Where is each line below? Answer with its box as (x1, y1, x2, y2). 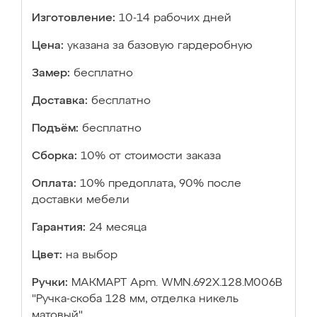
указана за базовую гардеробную (67, 40, 253, 52)
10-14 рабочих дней (119, 13, 231, 24)
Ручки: (32, 277, 68, 289)
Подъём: (32, 123, 79, 134)
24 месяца (89, 222, 146, 234)
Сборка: (32, 151, 77, 162)
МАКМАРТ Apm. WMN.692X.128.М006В (71, 277, 282, 289)
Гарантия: (32, 222, 86, 234)
